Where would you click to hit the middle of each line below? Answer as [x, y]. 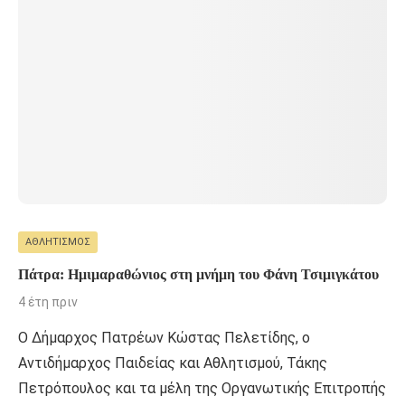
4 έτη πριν [48, 301]
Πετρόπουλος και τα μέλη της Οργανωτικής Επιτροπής [202, 388]
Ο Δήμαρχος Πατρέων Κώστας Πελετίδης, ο [164, 337]
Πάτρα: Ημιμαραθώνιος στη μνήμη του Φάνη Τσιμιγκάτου [198, 274]
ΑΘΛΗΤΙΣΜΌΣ [58, 242]
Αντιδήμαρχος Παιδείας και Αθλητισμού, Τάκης [173, 363]
